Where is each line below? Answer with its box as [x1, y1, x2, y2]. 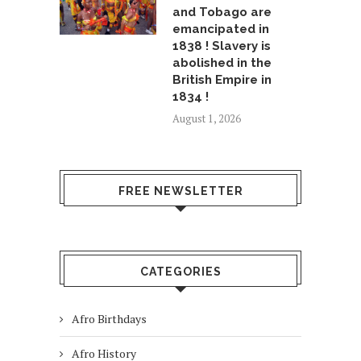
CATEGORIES [139, 264, 222, 278]
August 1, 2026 [172, 110, 241, 126]
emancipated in [172, 21, 269, 36]
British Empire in [172, 72, 272, 87]
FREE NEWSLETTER [118, 184, 243, 197]
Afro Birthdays [72, 310, 147, 326]
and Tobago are [172, 4, 272, 19]
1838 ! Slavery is [172, 38, 271, 53]
